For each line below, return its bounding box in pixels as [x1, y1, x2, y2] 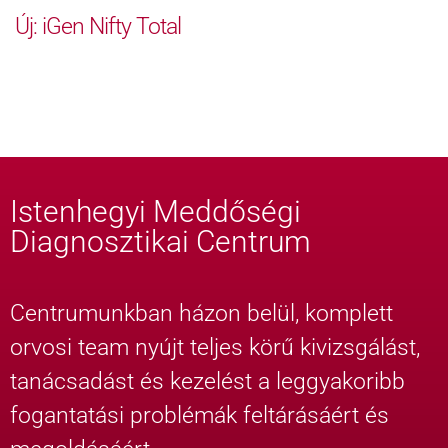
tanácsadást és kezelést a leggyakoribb [10, 367, 405, 395]
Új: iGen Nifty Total [15, 12, 181, 40]
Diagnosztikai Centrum [10, 223, 311, 259]
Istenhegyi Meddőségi [10, 193, 301, 229]
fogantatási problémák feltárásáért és [10, 401, 389, 429]
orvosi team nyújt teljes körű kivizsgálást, [10, 333, 420, 361]
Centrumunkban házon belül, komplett [10, 299, 393, 327]
